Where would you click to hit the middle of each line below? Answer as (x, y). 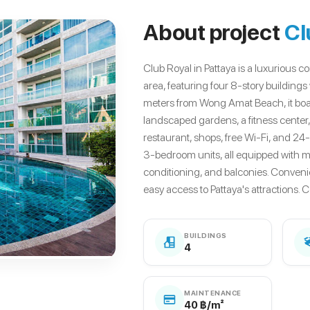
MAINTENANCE (213, 292)
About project (214, 33)
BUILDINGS (206, 235)
